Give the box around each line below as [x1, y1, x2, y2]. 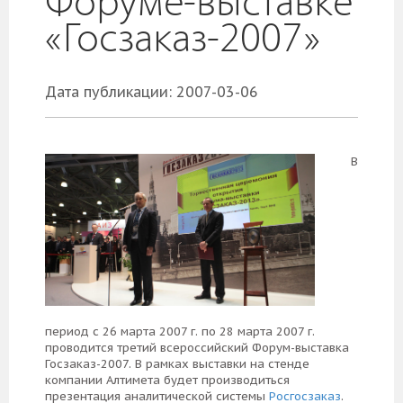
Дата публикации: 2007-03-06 [45, 83, 258, 101]
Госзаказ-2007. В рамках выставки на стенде [45, 355, 309, 372]
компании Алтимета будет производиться [45, 372, 290, 388]
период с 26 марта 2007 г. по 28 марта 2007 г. [45, 323, 315, 339]
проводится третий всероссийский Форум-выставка [45, 339, 349, 355]
